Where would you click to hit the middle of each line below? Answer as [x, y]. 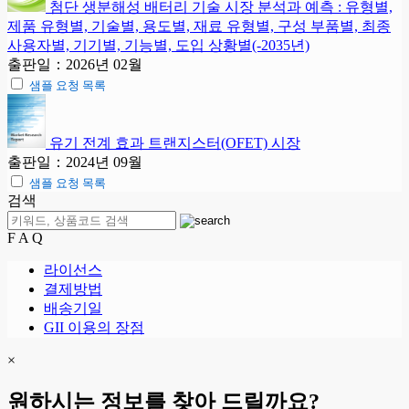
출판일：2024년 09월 [75, 163]
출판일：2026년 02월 [75, 65]
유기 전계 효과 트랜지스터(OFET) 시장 [175, 143]
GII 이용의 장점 [94, 328]
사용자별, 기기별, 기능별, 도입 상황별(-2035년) [158, 46]
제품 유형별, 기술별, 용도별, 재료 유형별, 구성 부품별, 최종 [199, 26]
